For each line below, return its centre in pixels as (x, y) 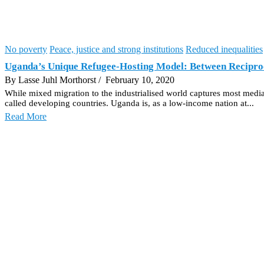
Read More (26, 116)
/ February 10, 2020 (136, 80)
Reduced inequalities (224, 49)
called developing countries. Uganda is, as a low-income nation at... (129, 103)
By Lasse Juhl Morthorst (52, 80)
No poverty (26, 49)
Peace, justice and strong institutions (116, 49)
